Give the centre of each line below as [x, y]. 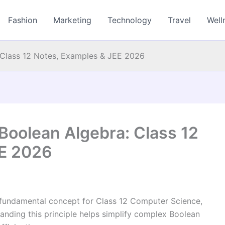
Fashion [23, 20]
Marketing [73, 20]
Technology [130, 20]
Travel [180, 20]
